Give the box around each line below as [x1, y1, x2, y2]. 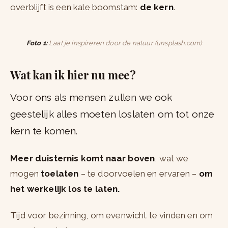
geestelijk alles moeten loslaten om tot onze [10, 108, 215, 120]
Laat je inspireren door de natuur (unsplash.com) [47, 39, 202, 47]
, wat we [155, 153, 189, 164]
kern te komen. [10, 125, 80, 137]
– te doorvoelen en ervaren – [78, 168, 199, 179]
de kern [139, 2, 174, 13]
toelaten [41, 168, 79, 179]
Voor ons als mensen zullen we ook [10, 92, 173, 103]
